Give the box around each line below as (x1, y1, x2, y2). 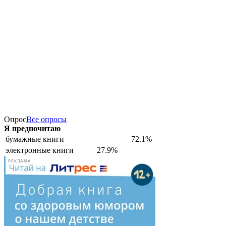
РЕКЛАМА (8, 159, 31, 164)
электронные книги (6, 145, 74, 154)
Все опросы (26, 115, 67, 124)
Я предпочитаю (4, 124, 61, 133)
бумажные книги (6, 134, 64, 143)
